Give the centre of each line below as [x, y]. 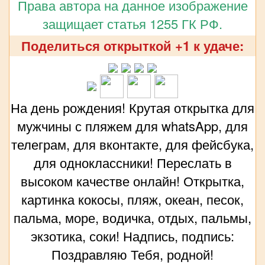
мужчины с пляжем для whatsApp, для [132, 126]
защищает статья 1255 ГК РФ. [132, 24]
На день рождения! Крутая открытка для [132, 108]
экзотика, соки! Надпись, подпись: [132, 236]
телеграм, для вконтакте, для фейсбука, [132, 144]
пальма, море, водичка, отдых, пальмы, [132, 218]
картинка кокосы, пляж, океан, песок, [132, 199]
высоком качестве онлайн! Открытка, [132, 181]
